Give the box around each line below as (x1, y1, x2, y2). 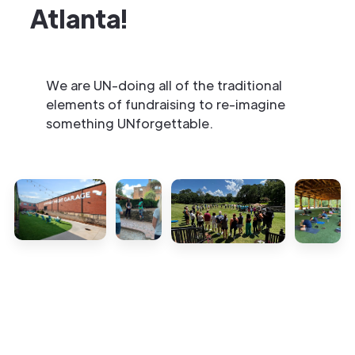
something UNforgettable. (46, 115, 213, 132)
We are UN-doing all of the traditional (46, 77, 282, 94)
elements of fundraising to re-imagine (46, 96, 285, 113)
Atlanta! (30, 2, 132, 34)
